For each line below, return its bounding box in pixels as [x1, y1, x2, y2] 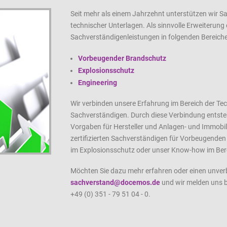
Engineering [78, 79, 117, 87]
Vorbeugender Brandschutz [78, 54, 166, 63]
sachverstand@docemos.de [70, 178, 160, 187]
